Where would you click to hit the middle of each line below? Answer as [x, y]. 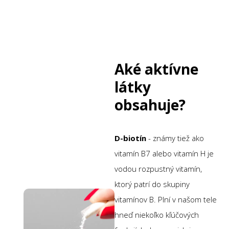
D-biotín [130, 138]
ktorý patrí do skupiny [152, 184]
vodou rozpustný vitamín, [158, 168]
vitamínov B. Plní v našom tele [166, 199]
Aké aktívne [156, 69]
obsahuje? [150, 105]
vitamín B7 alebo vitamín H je [164, 153]
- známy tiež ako [175, 138]
